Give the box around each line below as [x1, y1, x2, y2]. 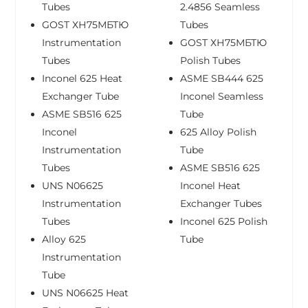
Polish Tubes [180, 54, 241, 67]
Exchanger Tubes [180, 197, 263, 210]
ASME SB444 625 [180, 72, 264, 85]
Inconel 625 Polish [180, 215, 268, 228]
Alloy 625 [42, 233, 87, 246]
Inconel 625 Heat [42, 72, 123, 85]
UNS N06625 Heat [42, 287, 129, 300]
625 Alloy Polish [180, 126, 257, 139]
